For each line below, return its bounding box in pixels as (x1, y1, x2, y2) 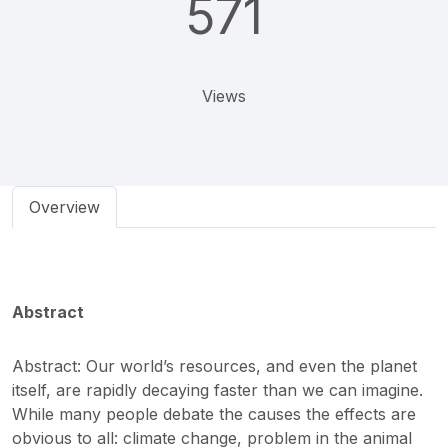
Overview (29, 197, 100, 217)
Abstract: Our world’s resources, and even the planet (12, 356, 417, 376)
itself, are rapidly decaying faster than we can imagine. (12, 380, 423, 400)
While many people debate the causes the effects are (12, 404, 416, 424)
